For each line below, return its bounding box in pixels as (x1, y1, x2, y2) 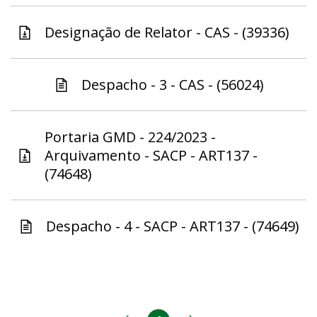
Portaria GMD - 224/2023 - (45, 127, 216, 147)
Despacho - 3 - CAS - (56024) (81, 75, 264, 95)
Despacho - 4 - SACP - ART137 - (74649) (46, 217, 299, 236)
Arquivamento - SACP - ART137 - (45, 146, 258, 166)
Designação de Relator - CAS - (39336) (45, 23, 289, 42)
